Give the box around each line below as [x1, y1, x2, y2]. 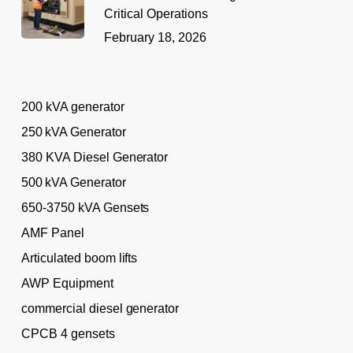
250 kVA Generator [20, 124, 126, 139]
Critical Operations [103, 6, 208, 20]
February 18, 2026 [103, 30, 206, 44]
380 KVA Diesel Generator [20, 150, 169, 164]
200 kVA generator [20, 99, 124, 113]
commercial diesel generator [20, 301, 180, 315]
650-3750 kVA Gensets [20, 200, 150, 214]
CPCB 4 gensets [20, 326, 115, 340]
